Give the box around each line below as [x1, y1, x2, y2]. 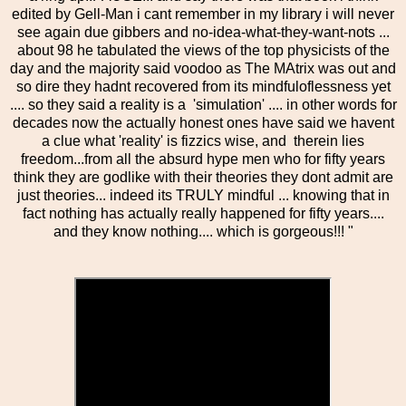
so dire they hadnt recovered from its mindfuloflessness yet [15, 79, 391, 95]
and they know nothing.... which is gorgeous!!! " [53, 224, 353, 240]
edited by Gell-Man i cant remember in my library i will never [12, 6, 394, 23]
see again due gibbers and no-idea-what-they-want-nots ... [16, 24, 390, 41]
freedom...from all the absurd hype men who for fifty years [21, 151, 385, 168]
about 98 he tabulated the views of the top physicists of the [16, 43, 390, 59]
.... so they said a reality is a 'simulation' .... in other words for [9, 97, 397, 113]
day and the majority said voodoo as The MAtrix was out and [10, 61, 396, 77]
